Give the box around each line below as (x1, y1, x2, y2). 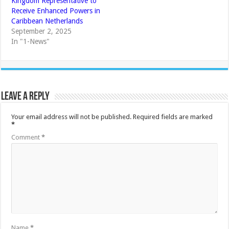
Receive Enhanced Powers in (11, 7, 101, 15)
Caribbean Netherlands (11, 17, 83, 26)
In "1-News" (11, 37, 50, 46)
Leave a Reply (1, 91, 50, 103)
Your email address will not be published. (11, 113, 132, 121)
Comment (11, 133, 42, 142)
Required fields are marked (133, 113, 213, 121)
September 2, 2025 (11, 27, 72, 36)
